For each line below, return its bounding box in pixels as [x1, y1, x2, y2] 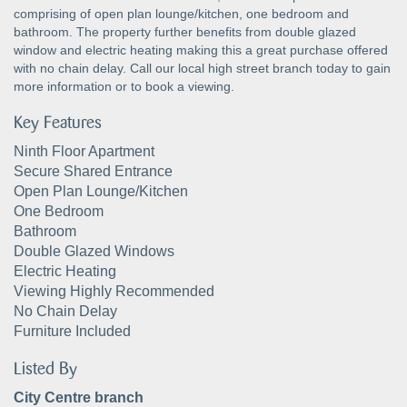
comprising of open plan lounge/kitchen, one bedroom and [14, 5, 349, 21]
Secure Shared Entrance [14, 163, 173, 179]
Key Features [14, 114, 102, 132]
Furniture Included [14, 323, 131, 339]
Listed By [14, 360, 77, 378]
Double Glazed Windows [14, 243, 174, 259]
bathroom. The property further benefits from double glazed [14, 24, 356, 39]
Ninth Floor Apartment [14, 143, 154, 159]
